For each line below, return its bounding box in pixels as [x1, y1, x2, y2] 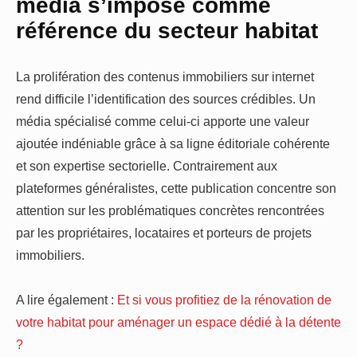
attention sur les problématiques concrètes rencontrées [16, 203, 324, 218]
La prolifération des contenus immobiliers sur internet [16, 69, 314, 84]
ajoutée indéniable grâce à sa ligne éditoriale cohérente [16, 136, 330, 151]
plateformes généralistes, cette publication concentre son [16, 181, 336, 196]
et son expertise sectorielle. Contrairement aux [16, 159, 277, 174]
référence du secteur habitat [16, 18, 318, 43]
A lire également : [16, 292, 117, 308]
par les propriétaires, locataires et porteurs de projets [16, 226, 312, 241]
